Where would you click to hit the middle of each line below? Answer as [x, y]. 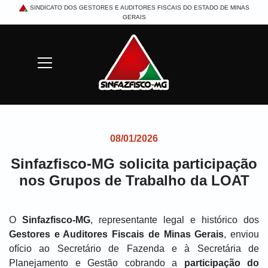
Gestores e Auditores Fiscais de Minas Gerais [117, 234]
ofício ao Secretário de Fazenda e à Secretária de [134, 249]
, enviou [242, 234]
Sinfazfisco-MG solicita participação [134, 164]
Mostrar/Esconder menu [108, 63]
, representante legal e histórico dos [175, 220]
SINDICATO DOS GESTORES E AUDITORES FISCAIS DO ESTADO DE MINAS [140, 7]
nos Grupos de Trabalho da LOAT [134, 180]
